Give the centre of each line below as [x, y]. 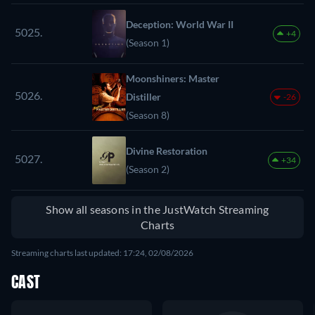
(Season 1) [148, 42]
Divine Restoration [167, 150]
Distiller [143, 96]
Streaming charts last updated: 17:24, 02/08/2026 [102, 252]
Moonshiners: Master [173, 78]
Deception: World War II [180, 24]
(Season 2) [148, 169]
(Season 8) [148, 115]
